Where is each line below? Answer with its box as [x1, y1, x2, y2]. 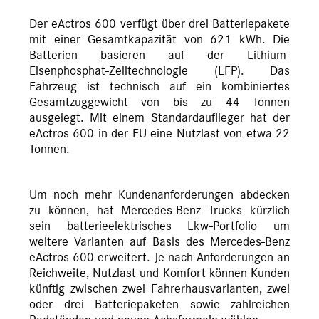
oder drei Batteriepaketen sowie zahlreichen [29, 298, 290, 312]
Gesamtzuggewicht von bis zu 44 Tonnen [29, 96, 290, 110]
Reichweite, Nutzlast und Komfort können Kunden [29, 267, 290, 281]
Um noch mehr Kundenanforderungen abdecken [29, 189, 290, 202]
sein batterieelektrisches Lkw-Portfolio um [29, 220, 290, 234]
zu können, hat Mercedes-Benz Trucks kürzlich [29, 204, 290, 218]
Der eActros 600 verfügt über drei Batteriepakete [29, 18, 290, 31]
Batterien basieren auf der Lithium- [29, 49, 290, 63]
